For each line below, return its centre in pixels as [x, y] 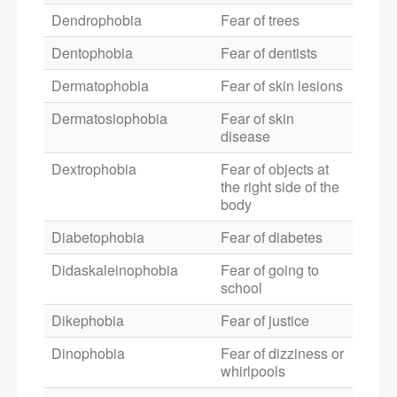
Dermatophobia [100, 86]
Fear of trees [260, 20]
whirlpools [253, 371]
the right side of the [280, 187]
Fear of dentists [269, 53]
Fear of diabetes [272, 237]
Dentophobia [92, 53]
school [241, 288]
